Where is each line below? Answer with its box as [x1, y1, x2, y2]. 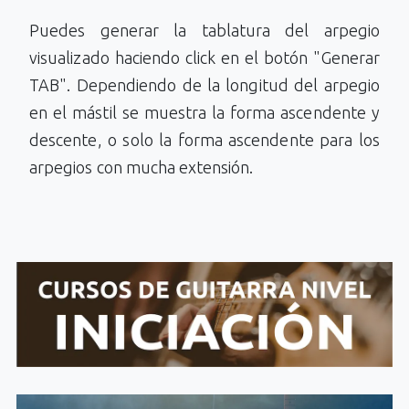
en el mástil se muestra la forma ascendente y [29, 103, 380, 122]
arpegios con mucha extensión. [29, 158, 254, 177]
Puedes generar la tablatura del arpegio [29, 21, 380, 40]
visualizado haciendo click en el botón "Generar [29, 48, 380, 68]
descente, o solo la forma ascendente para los [29, 131, 380, 150]
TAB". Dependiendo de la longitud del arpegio [29, 76, 380, 95]
